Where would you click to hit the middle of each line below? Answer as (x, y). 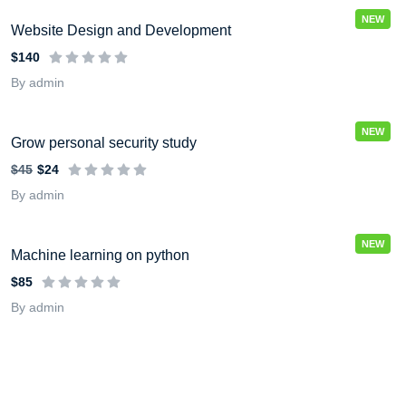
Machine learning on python (100, 255)
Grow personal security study (104, 142)
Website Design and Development (121, 30)
